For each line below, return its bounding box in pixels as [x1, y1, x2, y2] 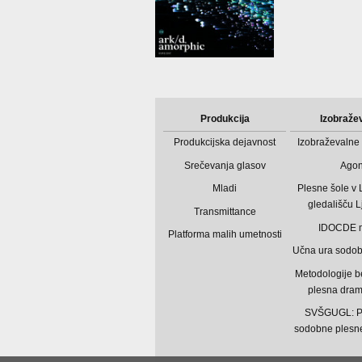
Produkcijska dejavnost [174, 137, 276, 149]
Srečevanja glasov [183, 159, 266, 171]
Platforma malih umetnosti [167, 229, 282, 241]
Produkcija [200, 113, 250, 125]
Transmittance [193, 205, 256, 217]
